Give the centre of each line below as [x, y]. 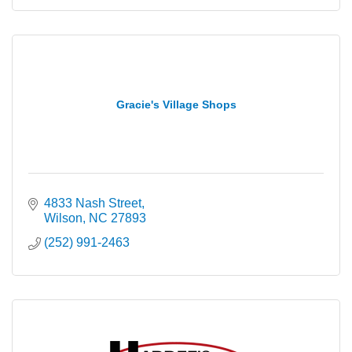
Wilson [63, 218]
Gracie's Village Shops [176, 104]
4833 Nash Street [93, 203]
